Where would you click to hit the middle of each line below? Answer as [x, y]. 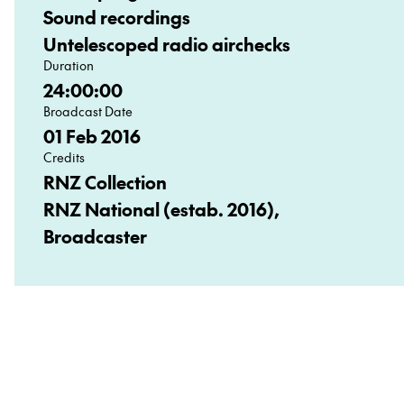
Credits [64, 157]
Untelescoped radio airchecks [167, 44]
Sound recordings [117, 17]
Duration [69, 65]
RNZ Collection [105, 182]
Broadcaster [95, 236]
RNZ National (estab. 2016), [161, 209]
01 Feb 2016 [92, 136]
